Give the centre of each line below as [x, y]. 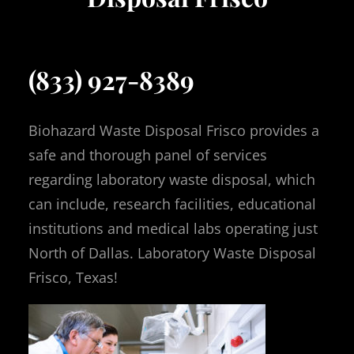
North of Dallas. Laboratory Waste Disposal [172, 252]
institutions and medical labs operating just [173, 228]
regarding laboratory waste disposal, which [172, 179]
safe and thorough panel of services [148, 154]
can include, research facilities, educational [172, 203]
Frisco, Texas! [73, 277]
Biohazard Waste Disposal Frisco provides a [174, 130]
